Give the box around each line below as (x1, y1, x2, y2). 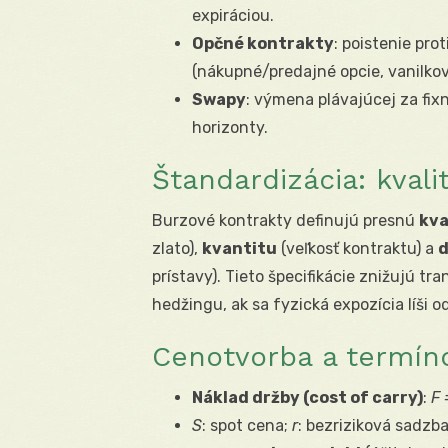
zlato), (152, 239, 202, 259)
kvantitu (202, 239, 277, 259)
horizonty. (192, 118, 268, 138)
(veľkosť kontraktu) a (277, 239, 438, 259)
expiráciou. (192, 6, 274, 26)
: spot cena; (202, 416, 292, 436)
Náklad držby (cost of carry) (192, 388, 423, 408)
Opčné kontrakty (192, 34, 334, 54)
